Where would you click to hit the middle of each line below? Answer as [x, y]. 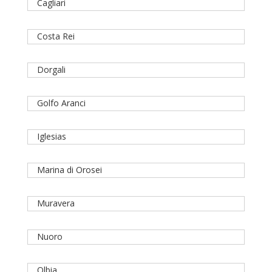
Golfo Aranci [61, 103]
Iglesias [51, 137]
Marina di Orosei [69, 170]
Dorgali [51, 70]
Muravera [56, 203]
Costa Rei [56, 36]
